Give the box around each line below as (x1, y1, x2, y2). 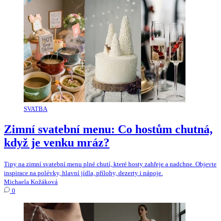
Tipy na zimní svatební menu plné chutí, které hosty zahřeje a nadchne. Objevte (4, 160, 217, 168)
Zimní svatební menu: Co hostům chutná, (4, 122, 213, 136)
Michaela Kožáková (4, 178, 58, 185)
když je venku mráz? (4, 136, 110, 149)
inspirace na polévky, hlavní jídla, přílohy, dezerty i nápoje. (4, 169, 163, 177)
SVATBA (24, 105, 47, 112)
